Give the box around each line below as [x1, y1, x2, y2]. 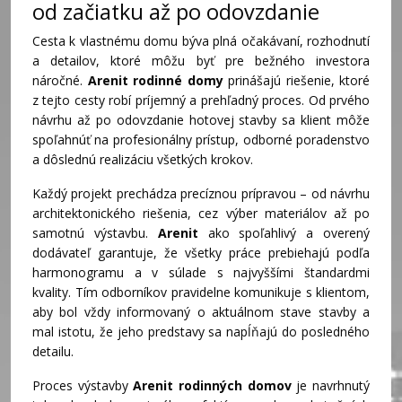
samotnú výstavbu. [32, 223, 158, 241]
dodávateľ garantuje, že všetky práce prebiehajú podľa [32, 243, 370, 261]
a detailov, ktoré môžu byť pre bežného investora [32, 51, 370, 69]
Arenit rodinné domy [87, 71, 223, 89]
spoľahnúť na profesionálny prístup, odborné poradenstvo [32, 130, 370, 148]
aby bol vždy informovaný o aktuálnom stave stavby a [32, 302, 370, 320]
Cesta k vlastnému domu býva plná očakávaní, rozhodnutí [32, 31, 370, 49]
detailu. [32, 342, 74, 360]
